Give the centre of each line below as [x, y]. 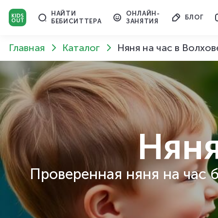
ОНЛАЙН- [143, 13]
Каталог [81, 48]
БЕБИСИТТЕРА [76, 21]
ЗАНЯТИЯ [142, 21]
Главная [27, 48]
